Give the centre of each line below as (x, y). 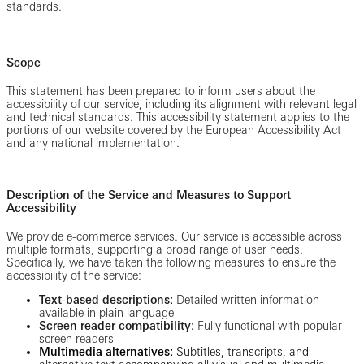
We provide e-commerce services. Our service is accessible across (174, 236)
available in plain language (108, 312)
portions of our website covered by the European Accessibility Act (174, 130)
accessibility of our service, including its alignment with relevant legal (182, 104)
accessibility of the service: (76, 275)
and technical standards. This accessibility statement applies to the (178, 117)
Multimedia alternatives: (106, 351)
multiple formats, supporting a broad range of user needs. (155, 249)
